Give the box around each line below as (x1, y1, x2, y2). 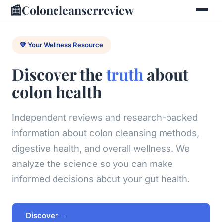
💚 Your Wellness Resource (20, 41, 103, 49)
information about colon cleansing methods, (12, 127, 199, 138)
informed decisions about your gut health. (12, 173, 190, 184)
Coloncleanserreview (22, 2, 134, 18)
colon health (12, 80, 102, 102)
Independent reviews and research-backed (12, 111, 198, 123)
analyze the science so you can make (12, 158, 173, 169)
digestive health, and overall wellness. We (12, 142, 190, 154)
